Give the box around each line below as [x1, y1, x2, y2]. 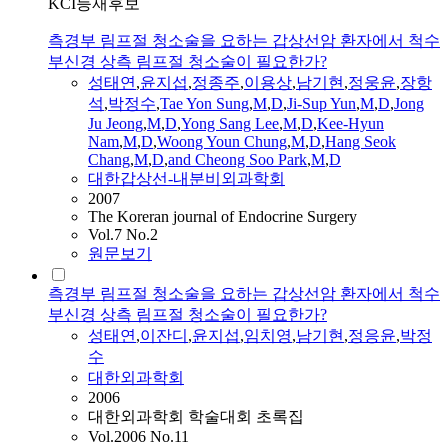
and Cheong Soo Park [168, 151, 307, 169]
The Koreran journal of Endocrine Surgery [88, 208, 357, 226]
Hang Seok [325, 133, 396, 151]
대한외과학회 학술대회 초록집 [88, 408, 304, 426]
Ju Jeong [88, 115, 143, 133]
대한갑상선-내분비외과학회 [88, 170, 285, 188]
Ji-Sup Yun [287, 95, 356, 113]
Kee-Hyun [317, 115, 384, 133]
